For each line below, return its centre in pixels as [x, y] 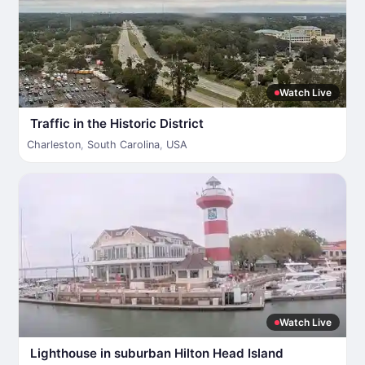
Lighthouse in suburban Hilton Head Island [157, 353]
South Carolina [123, 145]
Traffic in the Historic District [117, 123]
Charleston [54, 145]
